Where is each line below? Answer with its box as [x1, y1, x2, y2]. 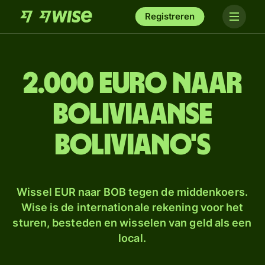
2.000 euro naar [23, 69, 242, 99]
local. [118, 232, 146, 244]
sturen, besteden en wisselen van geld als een [12, 216, 252, 229]
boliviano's [54, 131, 211, 160]
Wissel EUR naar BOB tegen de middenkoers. [17, 186, 248, 198]
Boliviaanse [53, 100, 212, 130]
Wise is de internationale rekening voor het [21, 201, 244, 214]
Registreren [145, 11, 195, 22]
